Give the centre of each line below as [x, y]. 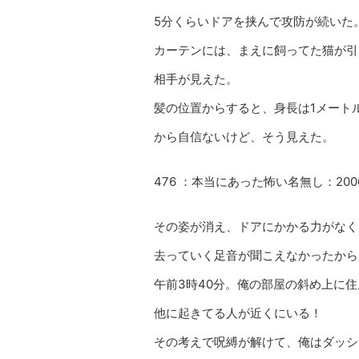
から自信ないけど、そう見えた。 [244, 137]
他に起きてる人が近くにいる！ [238, 313]
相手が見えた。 [196, 79]
